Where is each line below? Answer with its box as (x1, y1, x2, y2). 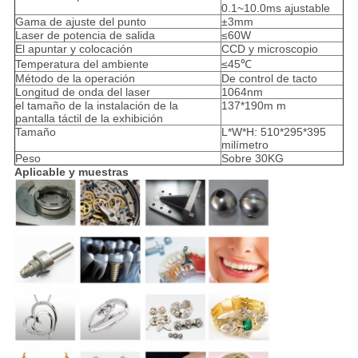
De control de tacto (221, 72, 317, 86)
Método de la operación (14, 72, 135, 86)
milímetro (221, 138, 268, 152)
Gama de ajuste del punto (14, 15, 146, 29)
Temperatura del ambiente (14, 58, 149, 71)
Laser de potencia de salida (14, 29, 155, 42)
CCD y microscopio (221, 42, 318, 56)
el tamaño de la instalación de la (14, 99, 178, 113)
